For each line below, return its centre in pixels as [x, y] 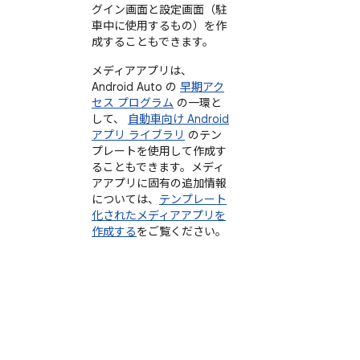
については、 [125, 199]
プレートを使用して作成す [159, 151]
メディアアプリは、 [142, 70]
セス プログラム [133, 102]
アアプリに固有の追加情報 [159, 183]
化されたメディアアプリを [159, 215]
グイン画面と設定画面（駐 [159, 9]
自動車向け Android [178, 119]
